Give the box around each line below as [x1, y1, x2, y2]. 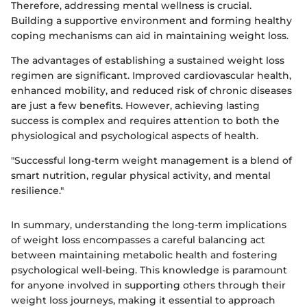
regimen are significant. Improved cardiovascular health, [11, 69, 291, 82]
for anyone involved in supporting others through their [11, 278, 286, 291]
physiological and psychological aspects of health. [11, 129, 258, 142]
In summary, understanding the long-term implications [11, 218, 286, 231]
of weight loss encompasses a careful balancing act [11, 233, 265, 246]
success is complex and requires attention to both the [11, 114, 280, 127]
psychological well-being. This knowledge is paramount [11, 263, 287, 276]
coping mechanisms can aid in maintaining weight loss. [11, 29, 288, 42]
